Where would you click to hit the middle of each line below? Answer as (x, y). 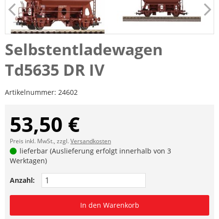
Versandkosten (91, 141)
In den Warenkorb (109, 205)
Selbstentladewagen (84, 49)
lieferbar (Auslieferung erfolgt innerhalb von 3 (95, 151)
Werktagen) (28, 161)
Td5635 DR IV (55, 70)
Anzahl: (22, 180)
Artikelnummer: (32, 92)
